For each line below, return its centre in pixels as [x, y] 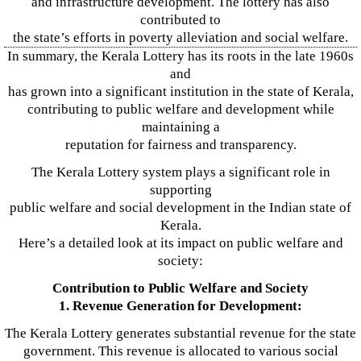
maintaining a [180, 127]
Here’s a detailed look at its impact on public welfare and [180, 243]
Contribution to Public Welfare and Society [180, 288]
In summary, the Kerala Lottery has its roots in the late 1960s [180, 56]
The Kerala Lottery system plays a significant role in [180, 172]
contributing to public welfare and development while [180, 109]
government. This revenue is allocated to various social [180, 351]
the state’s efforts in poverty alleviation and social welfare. [180, 37]
